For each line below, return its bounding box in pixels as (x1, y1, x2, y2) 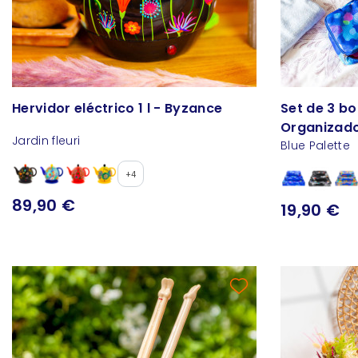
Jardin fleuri (12, 133, 81, 149)
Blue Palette (280, 137, 350, 154)
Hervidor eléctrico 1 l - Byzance (12, 99, 223, 118)
